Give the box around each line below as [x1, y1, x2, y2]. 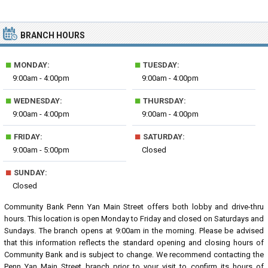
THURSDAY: [141, 96, 187, 105]
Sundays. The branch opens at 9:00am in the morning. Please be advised [4, 226, 264, 235]
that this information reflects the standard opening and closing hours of [4, 238, 264, 247]
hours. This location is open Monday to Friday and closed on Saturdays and [4, 214, 264, 223]
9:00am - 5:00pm [13, 145, 69, 154]
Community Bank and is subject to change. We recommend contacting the [4, 250, 264, 259]
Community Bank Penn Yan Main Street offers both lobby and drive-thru [4, 202, 264, 211]
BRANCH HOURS [20, 31, 85, 40]
